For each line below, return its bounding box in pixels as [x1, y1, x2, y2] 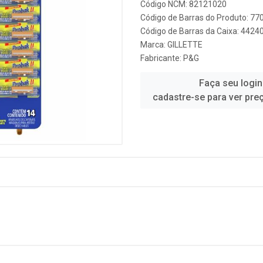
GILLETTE [167, 40, 203, 49]
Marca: [140, 40, 167, 49]
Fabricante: [140, 53, 183, 63]
